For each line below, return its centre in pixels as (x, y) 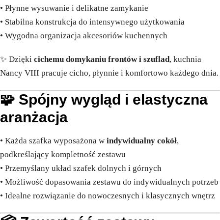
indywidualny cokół (142, 141)
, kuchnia (185, 59)
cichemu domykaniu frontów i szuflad (102, 59)
